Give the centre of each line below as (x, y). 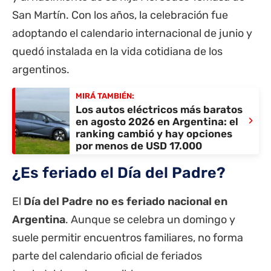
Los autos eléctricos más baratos (159, 110)
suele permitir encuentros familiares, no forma (128, 238)
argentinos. (41, 69)
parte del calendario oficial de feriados (107, 256)
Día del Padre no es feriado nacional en (126, 202)
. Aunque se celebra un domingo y (150, 220)
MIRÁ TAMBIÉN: (105, 96)
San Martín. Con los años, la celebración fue (120, 15)
